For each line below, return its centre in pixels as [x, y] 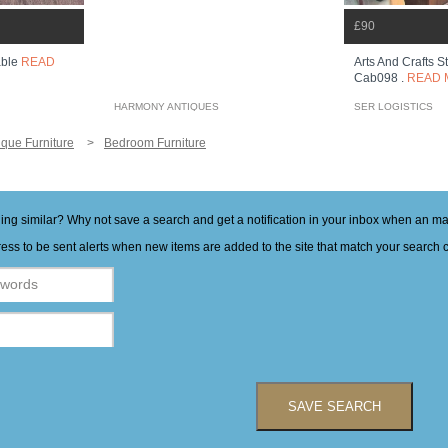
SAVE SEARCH [334, 407]
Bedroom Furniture [155, 143]
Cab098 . [380, 77]
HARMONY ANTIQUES [166, 107]
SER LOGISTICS [393, 107]
